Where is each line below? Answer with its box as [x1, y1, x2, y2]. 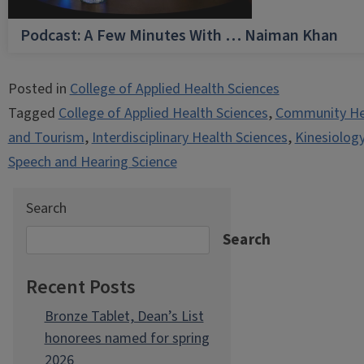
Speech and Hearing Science [7, 152, 177, 172]
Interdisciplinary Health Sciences [91, 128, 288, 148]
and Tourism [7, 128, 84, 148]
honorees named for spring [44, 328, 210, 349]
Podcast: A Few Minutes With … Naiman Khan [19, 24, 338, 47]
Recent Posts [26, 273, 136, 301]
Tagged [7, 103, 58, 123]
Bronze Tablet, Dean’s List [44, 306, 204, 327]
